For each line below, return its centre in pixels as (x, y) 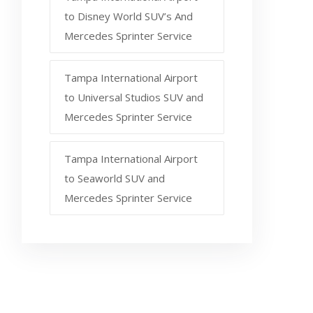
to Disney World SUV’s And (129, 16)
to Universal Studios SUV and (134, 97)
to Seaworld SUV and (115, 178)
